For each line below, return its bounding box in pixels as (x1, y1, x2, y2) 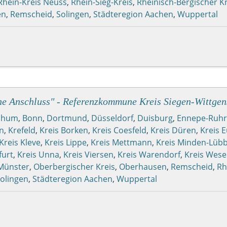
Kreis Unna (17, 148, 59, 160)
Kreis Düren (150, 124, 196, 136)
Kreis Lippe (45, 136, 87, 148)
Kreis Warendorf (118, 148, 180, 160)
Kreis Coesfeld (92, 124, 146, 136)
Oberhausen (119, 161, 167, 172)
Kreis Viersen (63, 148, 113, 160)
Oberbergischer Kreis (33, 161, 115, 172)
